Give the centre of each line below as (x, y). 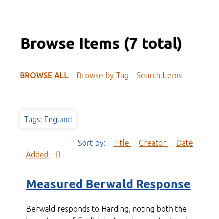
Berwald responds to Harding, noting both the (106, 209)
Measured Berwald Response (108, 184)
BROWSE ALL (44, 76)
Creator (153, 143)
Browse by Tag (102, 76)
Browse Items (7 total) (101, 43)
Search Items (159, 76)
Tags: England (48, 120)
